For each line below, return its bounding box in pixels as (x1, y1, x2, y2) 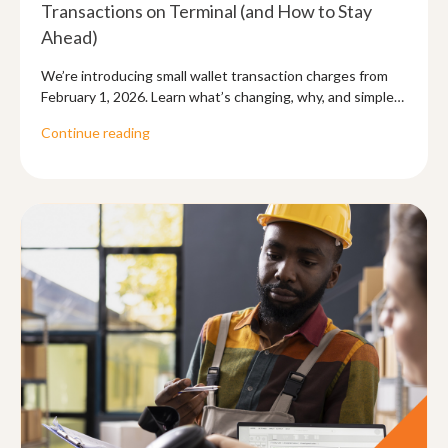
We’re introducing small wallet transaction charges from (41, 67, 388, 84)
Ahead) (41, 26, 98, 48)
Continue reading (41, 124, 150, 141)
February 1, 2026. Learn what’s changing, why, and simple (41, 88, 394, 105)
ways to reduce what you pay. (41, 109, 225, 126)
